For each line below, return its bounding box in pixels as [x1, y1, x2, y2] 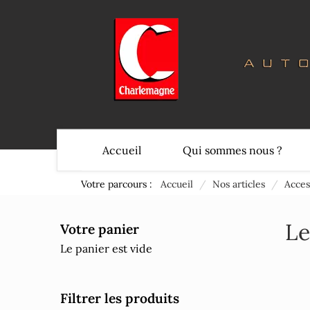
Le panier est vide [60, 241, 152, 255]
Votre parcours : [81, 178, 158, 190]
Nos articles [212, 178, 265, 190]
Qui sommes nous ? [183, 143, 282, 157]
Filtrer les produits [60, 289, 179, 307]
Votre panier [60, 221, 139, 237]
